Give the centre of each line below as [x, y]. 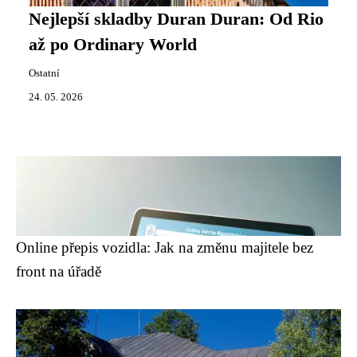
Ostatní [44, 73]
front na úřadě [59, 271]
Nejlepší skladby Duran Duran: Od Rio [176, 19]
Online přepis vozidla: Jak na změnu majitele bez [165, 247]
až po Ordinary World [113, 45]
